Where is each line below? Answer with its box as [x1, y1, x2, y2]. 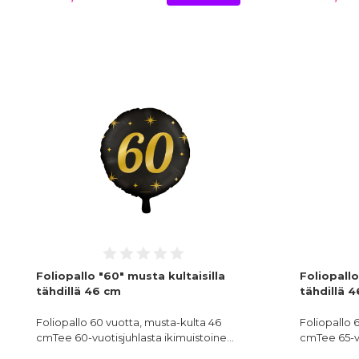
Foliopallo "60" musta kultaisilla [36, 269, 225, 283]
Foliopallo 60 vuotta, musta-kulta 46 [36, 316, 221, 329]
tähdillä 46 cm [36, 284, 121, 298]
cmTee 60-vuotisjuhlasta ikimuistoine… [36, 331, 234, 345]
